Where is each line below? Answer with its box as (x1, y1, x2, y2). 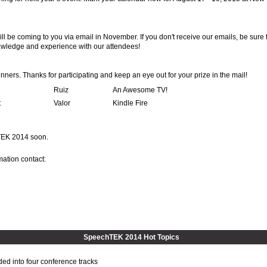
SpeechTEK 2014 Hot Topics (83, 233, 179, 241)
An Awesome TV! (113, 86, 167, 94)
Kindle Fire (113, 99, 148, 107)
